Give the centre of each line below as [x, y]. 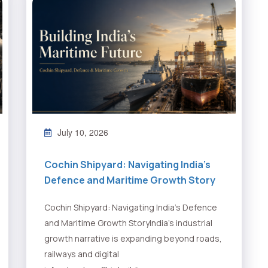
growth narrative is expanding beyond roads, [133, 239]
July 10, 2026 [83, 133]
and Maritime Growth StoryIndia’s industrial [128, 223]
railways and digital [82, 254]
